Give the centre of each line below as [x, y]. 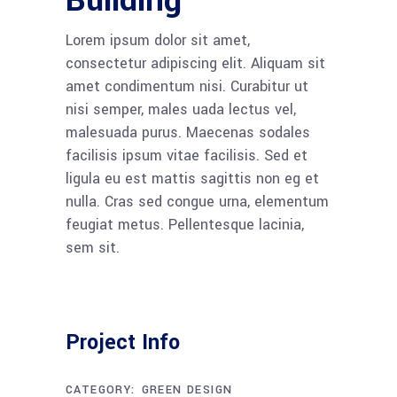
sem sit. [93, 248]
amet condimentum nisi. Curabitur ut [187, 87]
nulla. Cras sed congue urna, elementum [197, 202]
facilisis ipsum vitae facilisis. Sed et [187, 156]
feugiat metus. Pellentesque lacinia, [185, 225]
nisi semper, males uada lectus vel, [181, 110]
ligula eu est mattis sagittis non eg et [192, 179]
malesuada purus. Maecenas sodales [188, 133]
